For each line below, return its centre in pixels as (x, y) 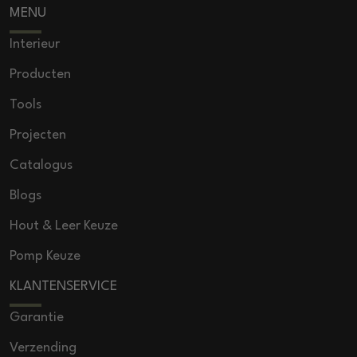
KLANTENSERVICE (63, 286)
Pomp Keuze (45, 256)
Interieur (35, 44)
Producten (40, 74)
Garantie (37, 317)
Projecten (38, 135)
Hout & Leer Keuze (64, 226)
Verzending (43, 347)
